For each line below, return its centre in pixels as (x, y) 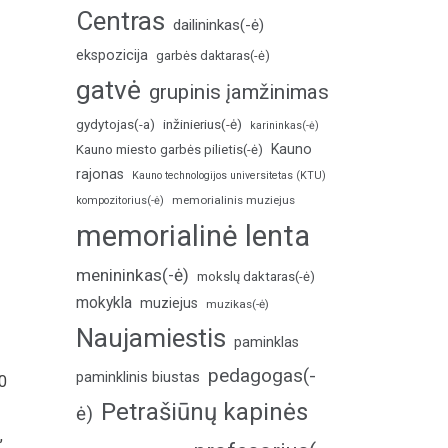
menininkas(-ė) (132, 275)
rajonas (100, 174)
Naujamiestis (151, 338)
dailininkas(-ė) (218, 25)
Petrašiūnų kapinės (204, 412)
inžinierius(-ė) (202, 124)
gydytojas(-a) (115, 124)
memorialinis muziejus (233, 200)
